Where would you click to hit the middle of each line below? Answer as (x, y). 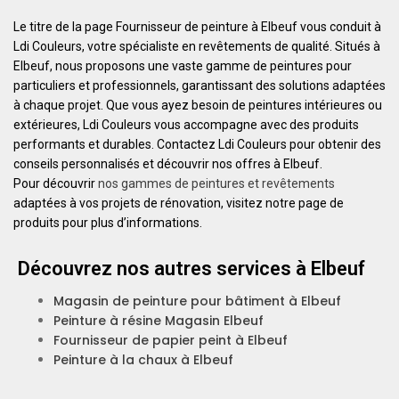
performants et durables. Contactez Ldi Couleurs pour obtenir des (197, 144)
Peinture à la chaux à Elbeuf (143, 360)
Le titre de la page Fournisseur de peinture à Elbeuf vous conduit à (197, 27)
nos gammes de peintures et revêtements (216, 183)
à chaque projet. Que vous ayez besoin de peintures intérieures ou (198, 105)
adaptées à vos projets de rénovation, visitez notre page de (179, 203)
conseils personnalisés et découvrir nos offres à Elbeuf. (168, 164)
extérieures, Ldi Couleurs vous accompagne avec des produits (186, 125)
